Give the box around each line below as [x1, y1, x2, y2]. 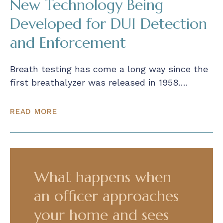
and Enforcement [10, 33, 126, 52]
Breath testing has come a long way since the [10, 63, 208, 74]
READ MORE [10, 107, 57, 116]
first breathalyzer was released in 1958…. [10, 77, 188, 88]
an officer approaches [34, 186, 179, 205]
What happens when [34, 167, 171, 186]
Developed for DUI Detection [10, 14, 207, 33]
